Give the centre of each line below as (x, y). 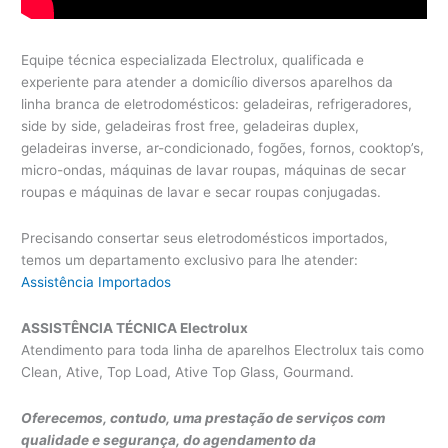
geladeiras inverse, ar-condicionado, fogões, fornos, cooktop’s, (223, 147)
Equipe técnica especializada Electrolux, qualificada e (193, 59)
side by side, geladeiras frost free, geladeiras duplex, (190, 125)
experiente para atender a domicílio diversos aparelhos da (207, 81)
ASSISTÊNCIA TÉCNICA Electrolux (135, 327)
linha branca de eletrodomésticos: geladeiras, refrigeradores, (217, 103)
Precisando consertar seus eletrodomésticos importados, (205, 237)
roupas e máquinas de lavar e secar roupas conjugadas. (201, 191)
